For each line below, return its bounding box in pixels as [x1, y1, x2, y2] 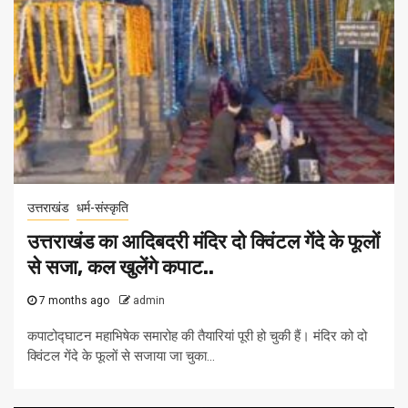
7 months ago [36, 294, 112, 308]
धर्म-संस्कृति [76, 200, 128, 216]
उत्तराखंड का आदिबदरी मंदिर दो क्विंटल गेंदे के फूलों [27, 229, 380, 255]
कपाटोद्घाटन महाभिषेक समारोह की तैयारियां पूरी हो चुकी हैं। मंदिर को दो [27, 328, 367, 345]
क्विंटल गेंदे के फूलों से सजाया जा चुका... [27, 348, 215, 365]
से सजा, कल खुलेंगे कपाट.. [27, 255, 214, 280]
